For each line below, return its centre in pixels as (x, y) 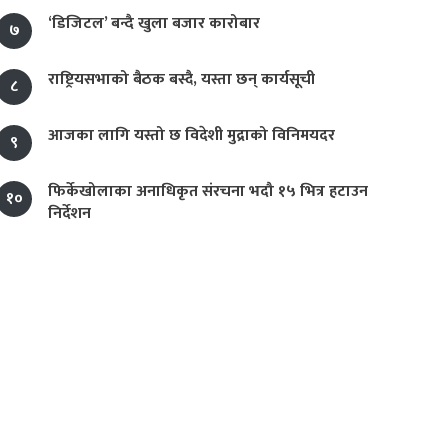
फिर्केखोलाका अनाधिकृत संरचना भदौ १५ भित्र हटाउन (208, 191)
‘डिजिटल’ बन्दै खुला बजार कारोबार (154, 23)
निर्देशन (69, 213)
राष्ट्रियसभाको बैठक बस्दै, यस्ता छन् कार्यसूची (181, 79)
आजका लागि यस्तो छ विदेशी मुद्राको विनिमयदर (191, 135)
